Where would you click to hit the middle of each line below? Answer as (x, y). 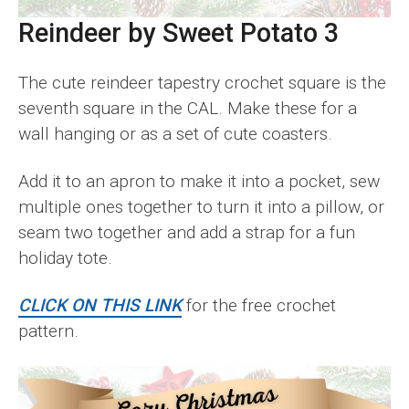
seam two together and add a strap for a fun (187, 232)
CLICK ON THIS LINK (100, 305)
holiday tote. (65, 257)
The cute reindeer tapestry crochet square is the (202, 82)
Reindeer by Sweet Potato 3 (178, 32)
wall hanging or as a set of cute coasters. (175, 133)
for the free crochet (259, 305)
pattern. (48, 330)
